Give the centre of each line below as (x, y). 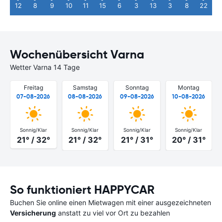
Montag (189, 87)
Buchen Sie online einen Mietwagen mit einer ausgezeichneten (111, 202)
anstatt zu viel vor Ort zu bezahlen (113, 213)
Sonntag (137, 87)
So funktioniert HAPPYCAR (82, 190)
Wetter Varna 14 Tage (45, 67)
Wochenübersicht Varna (77, 55)
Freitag (33, 87)
